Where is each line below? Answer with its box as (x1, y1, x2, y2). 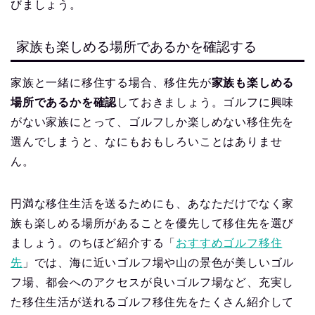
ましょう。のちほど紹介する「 (11, 237, 176, 250)
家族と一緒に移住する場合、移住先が (11, 77, 212, 89)
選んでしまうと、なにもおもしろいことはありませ (11, 136, 283, 148)
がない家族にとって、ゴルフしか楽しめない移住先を (11, 116, 295, 129)
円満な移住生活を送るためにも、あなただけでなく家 (11, 198, 295, 210)
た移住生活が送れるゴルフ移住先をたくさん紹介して (11, 296, 295, 309)
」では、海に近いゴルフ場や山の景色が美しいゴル (22, 257, 295, 269)
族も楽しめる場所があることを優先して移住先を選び (11, 217, 295, 230)
